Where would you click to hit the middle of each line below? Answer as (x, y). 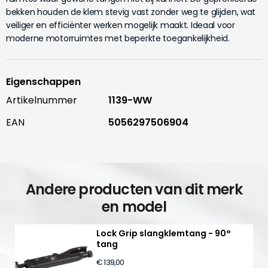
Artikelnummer (42, 100)
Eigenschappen (43, 81)
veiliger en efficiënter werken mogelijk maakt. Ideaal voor (121, 25)
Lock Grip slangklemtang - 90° (164, 233)
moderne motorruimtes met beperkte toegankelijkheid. (118, 38)
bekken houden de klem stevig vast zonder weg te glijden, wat (131, 12)
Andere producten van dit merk (134, 189)
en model (134, 206)
